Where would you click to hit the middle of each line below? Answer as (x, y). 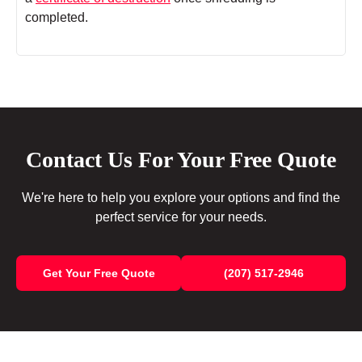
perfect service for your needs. (181, 217)
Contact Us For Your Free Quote (181, 160)
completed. (57, 18)
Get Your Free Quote (99, 274)
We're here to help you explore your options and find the (181, 198)
